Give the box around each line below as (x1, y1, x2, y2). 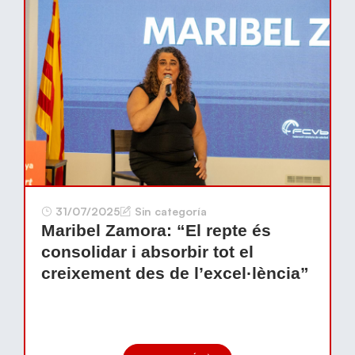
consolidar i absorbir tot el (41, 242, 254, 261)
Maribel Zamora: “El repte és (41, 221, 271, 239)
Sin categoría (135, 204, 207, 218)
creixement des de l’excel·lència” (41, 264, 309, 282)
